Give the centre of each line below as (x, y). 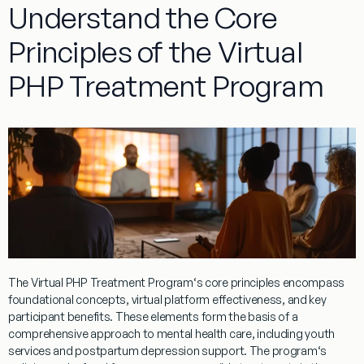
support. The (236, 350)
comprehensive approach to (82, 333)
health (211, 333)
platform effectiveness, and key (244, 299)
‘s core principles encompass (269, 282)
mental (175, 333)
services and (42, 350)
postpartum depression (137, 350)
